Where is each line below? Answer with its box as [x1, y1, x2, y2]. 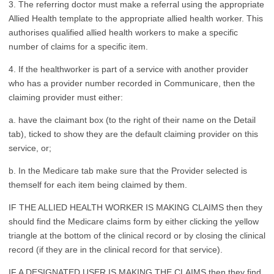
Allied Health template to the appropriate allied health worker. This [9, 13, 263, 23]
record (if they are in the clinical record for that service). [9, 244, 223, 254]
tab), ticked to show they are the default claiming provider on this [9, 128, 258, 139]
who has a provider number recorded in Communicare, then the [9, 78, 255, 88]
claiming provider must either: [9, 92, 123, 102]
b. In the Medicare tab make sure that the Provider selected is [9, 165, 247, 176]
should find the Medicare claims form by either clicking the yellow [9, 216, 259, 226]
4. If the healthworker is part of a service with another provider [9, 64, 248, 74]
